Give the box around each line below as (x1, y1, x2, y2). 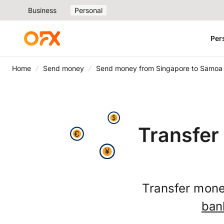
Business (28, 6, 56, 14)
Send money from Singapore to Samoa (96, 64, 222, 72)
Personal (74, 6, 102, 14)
